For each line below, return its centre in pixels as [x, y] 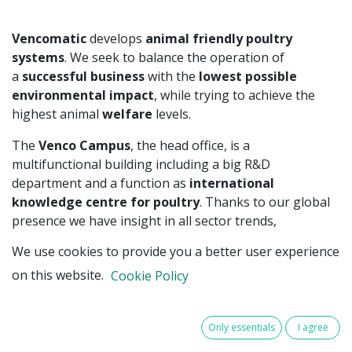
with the [172, 77]
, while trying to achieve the [235, 95]
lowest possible [248, 77]
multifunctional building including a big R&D [141, 165]
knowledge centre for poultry [106, 202]
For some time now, [71, 290]
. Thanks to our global [265, 202]
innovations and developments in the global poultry [164, 240]
